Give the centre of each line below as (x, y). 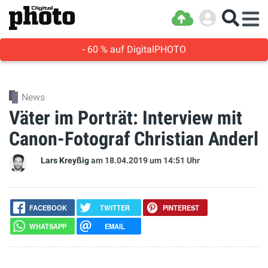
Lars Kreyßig (65, 161)
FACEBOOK (48, 207)
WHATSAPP (48, 226)
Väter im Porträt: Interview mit (126, 118)
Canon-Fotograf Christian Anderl (134, 139)
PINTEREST (181, 207)
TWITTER (115, 207)
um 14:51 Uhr (175, 161)
